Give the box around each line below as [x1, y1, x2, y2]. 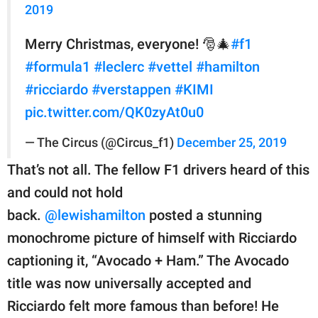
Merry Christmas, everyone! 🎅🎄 [25, 35, 231, 53]
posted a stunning [146, 207, 262, 224]
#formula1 [25, 58, 90, 76]
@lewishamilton [45, 207, 146, 224]
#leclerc [94, 58, 144, 76]
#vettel [148, 58, 192, 76]
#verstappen [92, 81, 171, 99]
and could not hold [7, 184, 123, 202]
